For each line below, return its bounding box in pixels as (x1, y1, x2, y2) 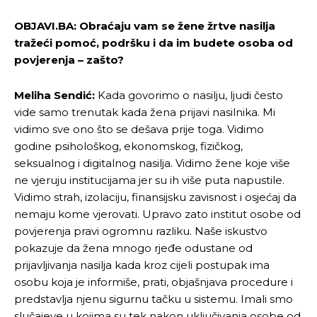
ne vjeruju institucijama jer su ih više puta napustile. (14, 173, 284, 187)
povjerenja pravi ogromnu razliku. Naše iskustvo (14, 224, 267, 238)
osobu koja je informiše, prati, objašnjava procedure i (14, 275, 293, 289)
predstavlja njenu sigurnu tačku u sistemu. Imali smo (14, 292, 293, 306)
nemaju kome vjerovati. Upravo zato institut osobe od (14, 207, 301, 221)
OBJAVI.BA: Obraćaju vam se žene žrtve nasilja (14, 18, 275, 33)
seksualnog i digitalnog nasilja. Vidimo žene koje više (14, 156, 290, 170)
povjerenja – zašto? (14, 52, 124, 67)
